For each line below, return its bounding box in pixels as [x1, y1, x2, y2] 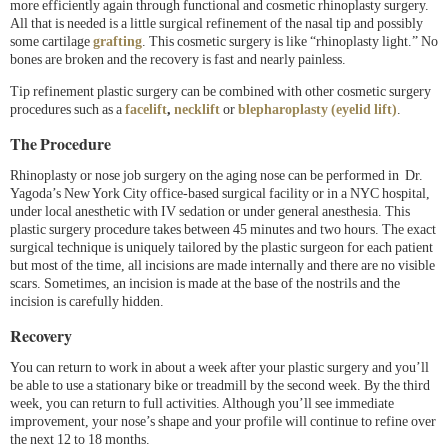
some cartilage [10, 34, 93, 50]
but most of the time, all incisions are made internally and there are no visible [10, 258, 435, 274]
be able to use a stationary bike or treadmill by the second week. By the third [10, 378, 430, 394]
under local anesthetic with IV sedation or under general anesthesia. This [10, 204, 410, 220]
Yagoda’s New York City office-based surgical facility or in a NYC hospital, [10, 186, 430, 202]
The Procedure [10, 132, 111, 156]
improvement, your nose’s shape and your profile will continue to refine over [10, 414, 436, 430]
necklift [174, 102, 220, 118]
